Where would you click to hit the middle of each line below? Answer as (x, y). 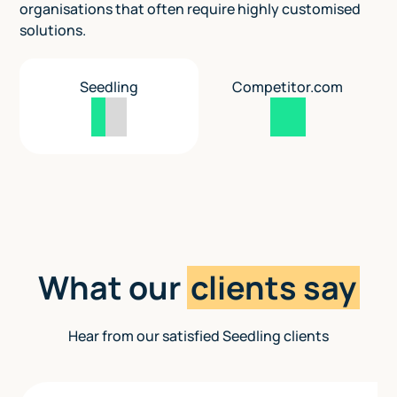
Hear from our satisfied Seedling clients (198, 336)
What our (112, 288)
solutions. (53, 31)
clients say (273, 288)
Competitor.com (288, 87)
